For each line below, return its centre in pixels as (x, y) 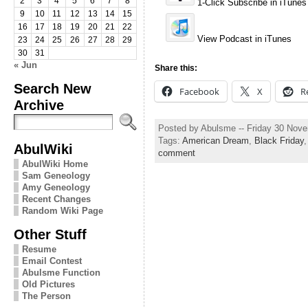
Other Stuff (50, 234)
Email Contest (52, 261)
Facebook (199, 91)
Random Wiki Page (62, 210)
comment (176, 153)
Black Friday (279, 140)
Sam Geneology (56, 175)
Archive (38, 104)
